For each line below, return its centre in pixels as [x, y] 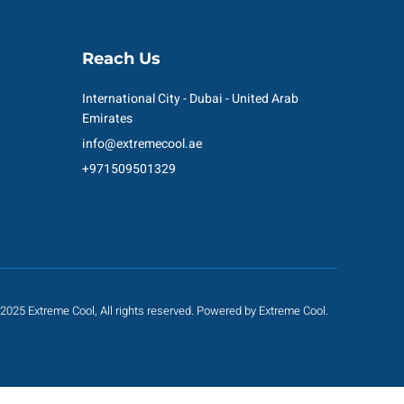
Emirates [107, 118]
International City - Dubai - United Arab [190, 98]
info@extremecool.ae [142, 143]
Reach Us [121, 58]
